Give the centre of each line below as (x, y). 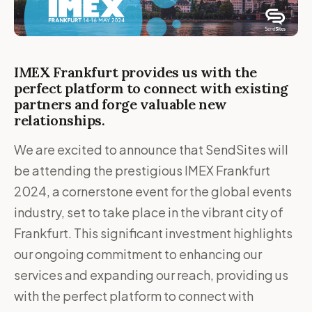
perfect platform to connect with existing (151, 88)
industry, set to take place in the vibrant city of (149, 212)
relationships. (59, 120)
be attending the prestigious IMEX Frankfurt (142, 170)
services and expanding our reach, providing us (151, 275)
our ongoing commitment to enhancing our (138, 254)
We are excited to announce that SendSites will (151, 149)
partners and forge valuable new (120, 104)
